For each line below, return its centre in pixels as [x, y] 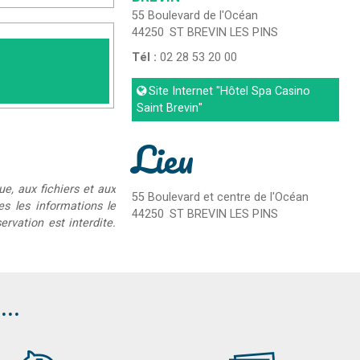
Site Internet [181, 92]
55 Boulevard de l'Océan [195, 16]
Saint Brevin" [170, 108]
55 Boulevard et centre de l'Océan [221, 198]
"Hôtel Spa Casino [262, 92]
